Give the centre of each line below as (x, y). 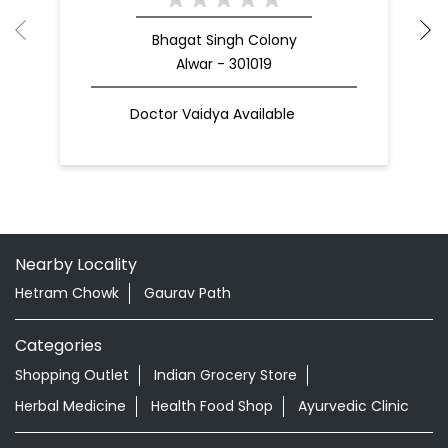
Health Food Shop (212, 405)
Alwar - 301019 (224, 63)
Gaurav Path (187, 293)
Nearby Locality (76, 264)
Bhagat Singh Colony (224, 39)
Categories (58, 345)
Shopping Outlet (72, 374)
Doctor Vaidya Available (212, 114)
